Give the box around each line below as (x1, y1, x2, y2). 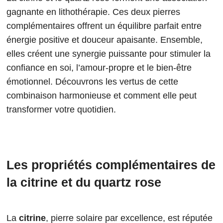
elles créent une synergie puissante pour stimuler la (6, 49, 211, 59)
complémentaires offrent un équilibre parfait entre (6, 21, 202, 31)
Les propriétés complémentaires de (6, 158, 216, 172)
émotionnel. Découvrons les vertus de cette (6, 77, 178, 87)
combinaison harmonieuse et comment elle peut (6, 91, 197, 101)
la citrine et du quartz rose (6, 175, 161, 190)
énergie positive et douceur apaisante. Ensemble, (6, 35, 203, 45)
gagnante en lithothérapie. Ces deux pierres (6, 7, 180, 17)
